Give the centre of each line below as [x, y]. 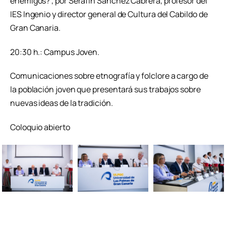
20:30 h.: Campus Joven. [55, 52]
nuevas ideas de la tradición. [62, 103]
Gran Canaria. [35, 27]
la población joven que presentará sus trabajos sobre [105, 90]
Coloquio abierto [40, 127]
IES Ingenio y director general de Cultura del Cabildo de [109, 14]
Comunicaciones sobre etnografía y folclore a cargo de [109, 76]
